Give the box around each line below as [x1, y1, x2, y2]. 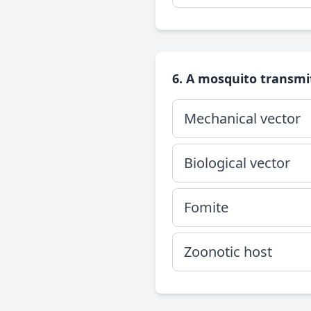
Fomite [184, 198, 228, 217]
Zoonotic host [184, 242, 272, 261]
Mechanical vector [184, 109, 301, 128]
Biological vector [184, 153, 290, 172]
